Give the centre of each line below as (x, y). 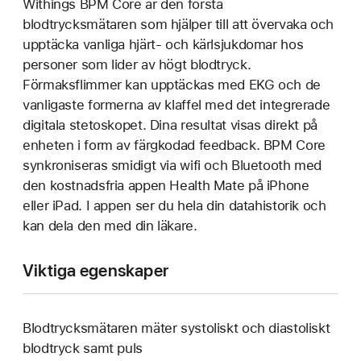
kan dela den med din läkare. (110, 226)
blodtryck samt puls (83, 348)
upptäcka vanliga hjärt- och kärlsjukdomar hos (163, 44)
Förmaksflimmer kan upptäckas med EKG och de (172, 85)
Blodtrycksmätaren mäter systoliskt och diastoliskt (176, 328)
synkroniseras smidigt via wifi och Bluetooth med (172, 165)
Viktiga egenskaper (96, 270)
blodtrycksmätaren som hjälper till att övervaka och (178, 24)
